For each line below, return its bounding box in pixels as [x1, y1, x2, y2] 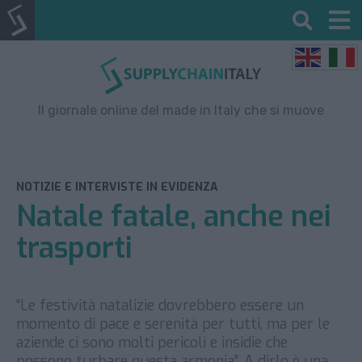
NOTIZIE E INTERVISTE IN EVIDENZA [16, 179, 218, 195]
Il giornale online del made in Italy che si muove [38, 102, 324, 118]
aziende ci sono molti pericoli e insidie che [16, 332, 288, 352]
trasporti [16, 228, 133, 267]
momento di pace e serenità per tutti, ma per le [16, 314, 330, 334]
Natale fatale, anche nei [16, 196, 331, 236]
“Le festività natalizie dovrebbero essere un [16, 295, 304, 315]
